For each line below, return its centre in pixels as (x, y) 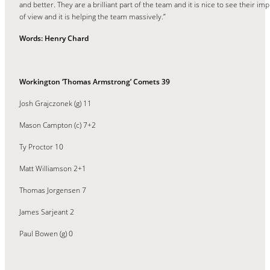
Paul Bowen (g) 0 (46, 233)
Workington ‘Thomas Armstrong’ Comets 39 (95, 81)
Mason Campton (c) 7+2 (58, 125)
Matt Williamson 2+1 (53, 168)
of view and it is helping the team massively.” (93, 16)
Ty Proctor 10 (41, 146)
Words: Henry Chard (54, 38)
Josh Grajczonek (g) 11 (55, 103)
